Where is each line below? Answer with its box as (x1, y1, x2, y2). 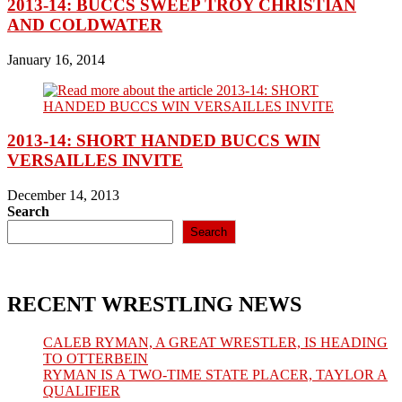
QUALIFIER (43, 382, 120, 398)
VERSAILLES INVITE (7, 151, 183, 170)
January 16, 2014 (7, 51, 105, 67)
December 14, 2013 (7, 188, 119, 203)
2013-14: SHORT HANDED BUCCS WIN (7, 131, 320, 151)
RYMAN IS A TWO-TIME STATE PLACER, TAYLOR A (43, 366, 388, 382)
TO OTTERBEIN (43, 350, 148, 366)
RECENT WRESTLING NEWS (7, 292, 301, 316)
